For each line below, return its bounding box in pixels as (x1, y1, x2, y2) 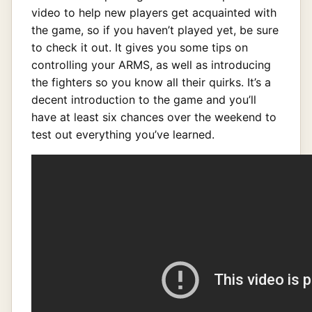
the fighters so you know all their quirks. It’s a (31, 75, 271, 89)
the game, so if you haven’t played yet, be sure (31, 22, 279, 37)
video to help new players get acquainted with (31, 5, 276, 19)
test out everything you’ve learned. (31, 127, 214, 141)
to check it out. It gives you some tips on (31, 40, 248, 54)
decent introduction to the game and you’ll (31, 92, 256, 107)
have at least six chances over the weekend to (31, 109, 276, 124)
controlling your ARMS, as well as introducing (31, 57, 271, 72)
